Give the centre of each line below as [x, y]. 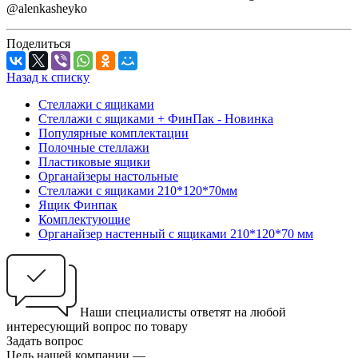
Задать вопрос [45, 340]
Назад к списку [48, 77]
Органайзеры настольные [108, 176]
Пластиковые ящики [94, 161]
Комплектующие [84, 219]
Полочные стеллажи [94, 147]
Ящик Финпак [78, 205]
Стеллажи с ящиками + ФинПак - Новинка [156, 118]
